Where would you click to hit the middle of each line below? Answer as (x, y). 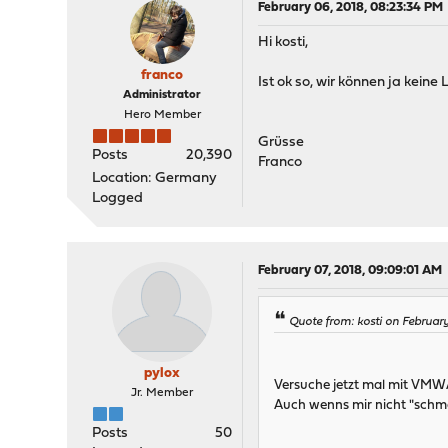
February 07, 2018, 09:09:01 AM (350, 270)
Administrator (162, 95)
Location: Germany (155, 178)
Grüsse (281, 142)
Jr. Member (162, 393)
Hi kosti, (283, 42)
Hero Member (162, 115)
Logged (118, 198)
